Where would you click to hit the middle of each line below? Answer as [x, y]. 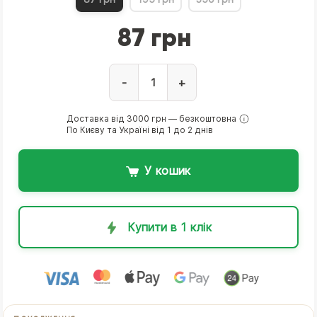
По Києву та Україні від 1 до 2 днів [140, 130]
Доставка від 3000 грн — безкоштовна [152, 118]
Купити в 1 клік [169, 227]
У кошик [168, 171]
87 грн [155, 38]
